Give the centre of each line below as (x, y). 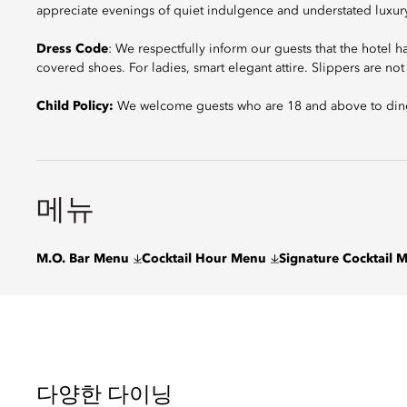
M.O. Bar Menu (83, 259)
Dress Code (72, 49)
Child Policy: (75, 106)
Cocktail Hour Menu (204, 259)
